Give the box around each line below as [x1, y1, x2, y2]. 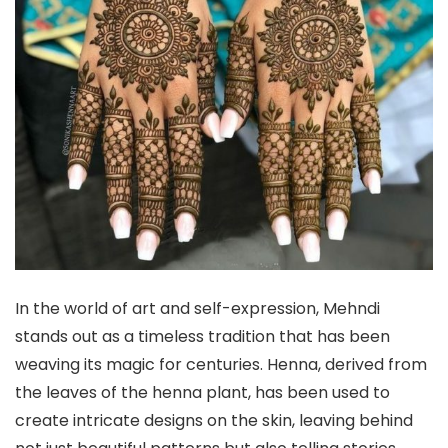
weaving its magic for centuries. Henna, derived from [15, 353, 427, 377]
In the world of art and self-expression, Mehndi [15, 297, 380, 321]
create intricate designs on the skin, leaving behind [15, 409, 413, 433]
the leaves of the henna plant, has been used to [15, 381, 390, 405]
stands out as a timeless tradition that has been [15, 325, 390, 349]
